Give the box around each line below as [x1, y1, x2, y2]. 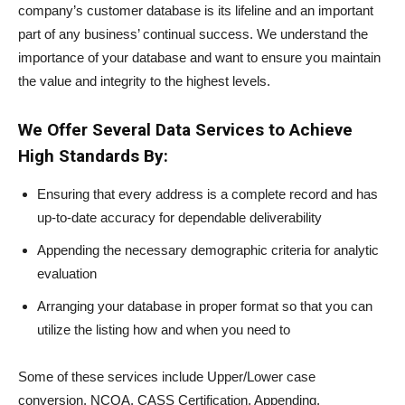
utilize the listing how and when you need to [37, 322, 290, 338]
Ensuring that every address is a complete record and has [37, 186, 378, 202]
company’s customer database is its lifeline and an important [18, 3, 373, 19]
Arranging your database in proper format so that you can [37, 298, 372, 315]
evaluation [37, 266, 97, 282]
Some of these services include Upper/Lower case [18, 369, 316, 385]
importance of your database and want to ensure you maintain [18, 50, 381, 66]
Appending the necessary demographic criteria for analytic [37, 242, 379, 259]
